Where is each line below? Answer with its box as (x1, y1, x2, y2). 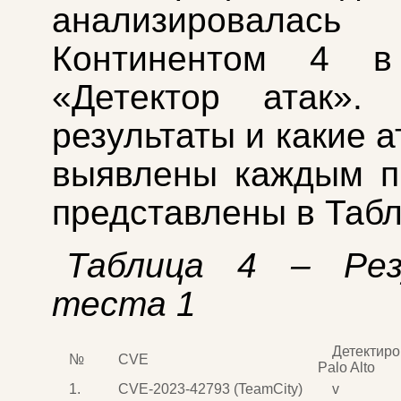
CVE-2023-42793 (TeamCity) (118, 380, 303, 397)
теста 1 (52, 284, 196, 323)
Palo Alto (318, 359, 375, 375)
